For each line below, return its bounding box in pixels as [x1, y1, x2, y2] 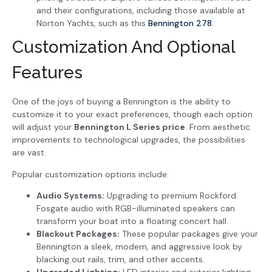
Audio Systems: [36, 190, 104, 202]
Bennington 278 [148, 18, 212, 29]
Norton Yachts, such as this [36, 18, 148, 29]
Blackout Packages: [36, 228, 120, 240]
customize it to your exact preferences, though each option [12, 109, 253, 120]
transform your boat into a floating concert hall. [36, 216, 228, 227]
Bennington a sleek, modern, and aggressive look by [36, 241, 242, 253]
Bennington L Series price [74, 121, 185, 133]
